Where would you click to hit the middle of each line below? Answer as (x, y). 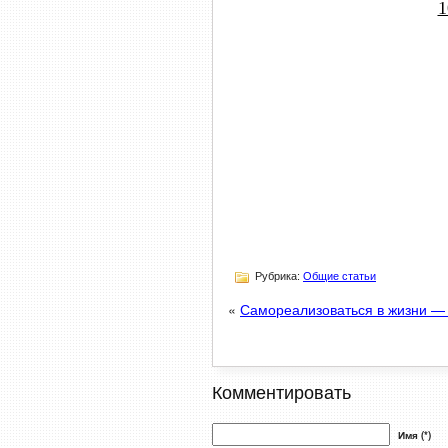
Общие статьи (339, 275)
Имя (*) (414, 435)
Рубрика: (277, 275)
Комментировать (281, 391)
